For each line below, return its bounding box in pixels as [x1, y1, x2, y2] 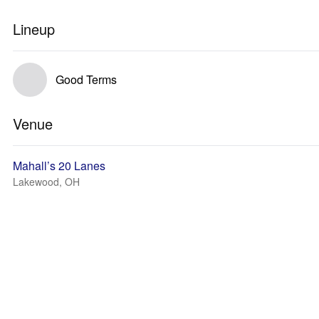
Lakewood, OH [13, 174, 80, 189]
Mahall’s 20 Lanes [13, 157, 105, 174]
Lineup [13, 19, 55, 39]
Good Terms [56, 71, 117, 88]
